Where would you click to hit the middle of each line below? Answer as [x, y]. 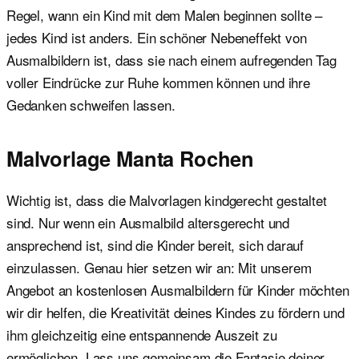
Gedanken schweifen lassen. [91, 105]
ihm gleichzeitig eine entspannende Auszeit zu [142, 334]
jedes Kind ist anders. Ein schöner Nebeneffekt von [157, 37]
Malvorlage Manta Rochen [131, 158]
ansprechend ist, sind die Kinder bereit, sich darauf [155, 244]
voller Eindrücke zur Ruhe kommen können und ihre [158, 82]
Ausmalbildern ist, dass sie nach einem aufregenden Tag [171, 60]
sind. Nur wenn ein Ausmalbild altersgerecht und [148, 222]
